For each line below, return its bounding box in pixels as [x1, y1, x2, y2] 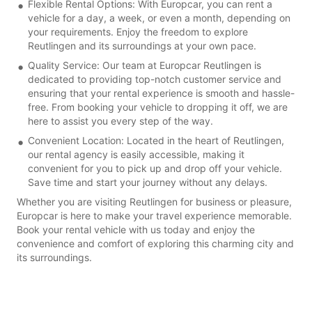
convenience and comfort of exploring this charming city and [17, 237, 294, 249]
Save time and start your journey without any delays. [28, 175, 267, 188]
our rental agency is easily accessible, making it [28, 148, 244, 160]
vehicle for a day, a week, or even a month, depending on [28, 11, 290, 24]
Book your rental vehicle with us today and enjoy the [17, 223, 255, 235]
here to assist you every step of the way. [28, 114, 213, 127]
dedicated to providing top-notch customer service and [28, 72, 281, 85]
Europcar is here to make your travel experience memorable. [17, 209, 292, 221]
